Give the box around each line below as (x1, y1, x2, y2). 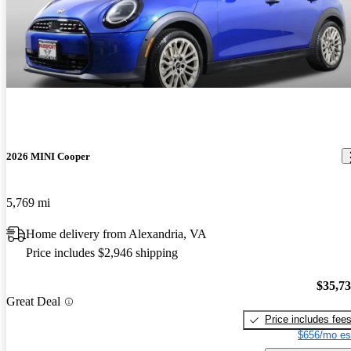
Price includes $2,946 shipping (26, 245, 178, 259)
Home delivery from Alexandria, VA (26, 226, 207, 241)
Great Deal (6, 295, 60, 309)
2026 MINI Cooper (6, 150, 90, 162)
